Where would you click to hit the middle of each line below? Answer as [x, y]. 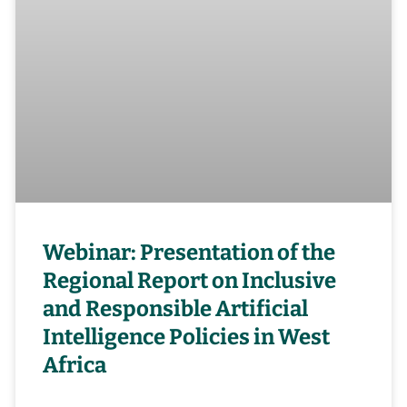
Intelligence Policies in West [187, 338]
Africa [75, 366]
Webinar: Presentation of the [189, 253]
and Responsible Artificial [176, 309]
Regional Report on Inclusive [190, 281]
